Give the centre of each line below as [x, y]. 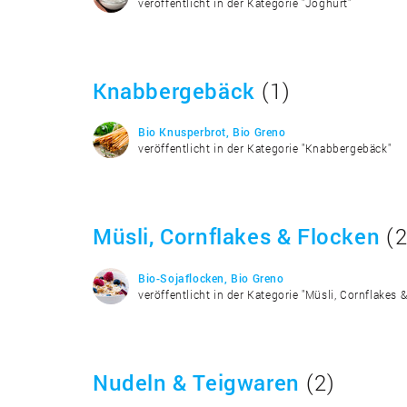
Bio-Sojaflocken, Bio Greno [211, 278]
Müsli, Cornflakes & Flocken [237, 236]
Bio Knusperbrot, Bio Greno [212, 132]
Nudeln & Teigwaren [196, 382]
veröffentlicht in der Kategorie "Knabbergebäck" [265, 148]
